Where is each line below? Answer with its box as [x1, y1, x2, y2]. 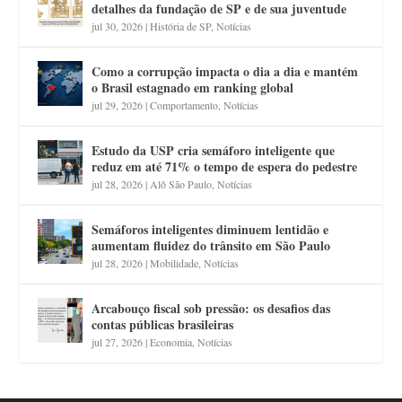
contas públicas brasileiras [92, 315, 234, 335]
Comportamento [150, 98, 219, 113]
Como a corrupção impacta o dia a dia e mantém [92, 62, 359, 82]
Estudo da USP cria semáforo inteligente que [92, 141, 336, 161]
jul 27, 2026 [92, 335, 144, 350]
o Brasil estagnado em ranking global [92, 78, 294, 98]
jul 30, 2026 [92, 19, 144, 34]
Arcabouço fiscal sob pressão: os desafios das [92, 299, 331, 319]
